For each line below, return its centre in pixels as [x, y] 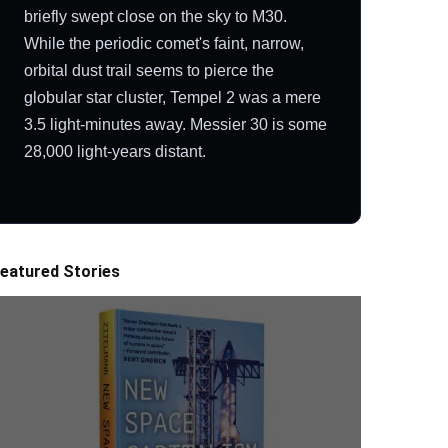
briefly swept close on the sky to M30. [155, 16]
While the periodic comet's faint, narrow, [164, 43]
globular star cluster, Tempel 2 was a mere [172, 97]
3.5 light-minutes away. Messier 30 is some [175, 124]
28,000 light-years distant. [115, 151]
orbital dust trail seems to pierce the [149, 70]
